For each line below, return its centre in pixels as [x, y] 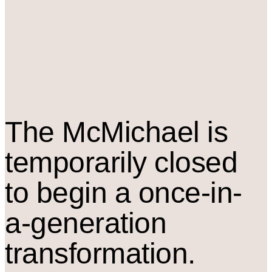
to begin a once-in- [124, 193]
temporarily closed [121, 162]
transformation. [100, 253]
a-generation [86, 223]
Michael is [164, 132]
